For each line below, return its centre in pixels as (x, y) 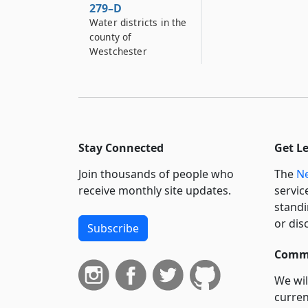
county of (111, 37)
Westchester (118, 51)
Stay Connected (121, 148)
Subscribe (113, 229)
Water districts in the (138, 22)
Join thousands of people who (156, 174)
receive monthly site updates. (155, 191)
